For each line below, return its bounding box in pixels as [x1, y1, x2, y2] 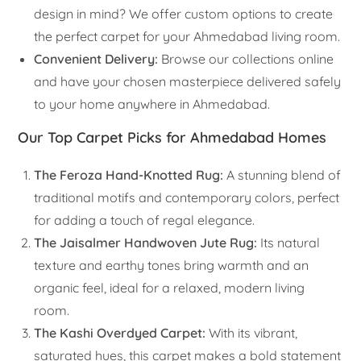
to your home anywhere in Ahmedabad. [34, 96, 271, 113]
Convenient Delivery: [34, 51, 159, 68]
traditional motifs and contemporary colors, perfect [34, 189, 340, 206]
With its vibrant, [205, 325, 298, 342]
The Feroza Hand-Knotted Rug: [34, 167, 224, 184]
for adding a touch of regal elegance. [34, 212, 255, 229]
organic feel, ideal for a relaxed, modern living [34, 280, 305, 297]
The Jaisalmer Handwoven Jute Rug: [34, 234, 258, 251]
